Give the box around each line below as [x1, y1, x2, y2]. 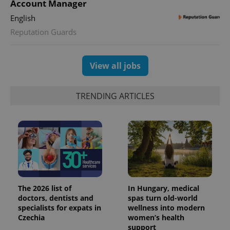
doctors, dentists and [18, 193, 93, 203]
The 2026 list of [18, 183, 71, 193]
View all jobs [89, 60, 141, 72]
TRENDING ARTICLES [75, 90, 155, 102]
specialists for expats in [18, 202, 101, 213]
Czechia [18, 212, 45, 222]
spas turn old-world [128, 193, 198, 203]
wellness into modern [128, 202, 205, 213]
